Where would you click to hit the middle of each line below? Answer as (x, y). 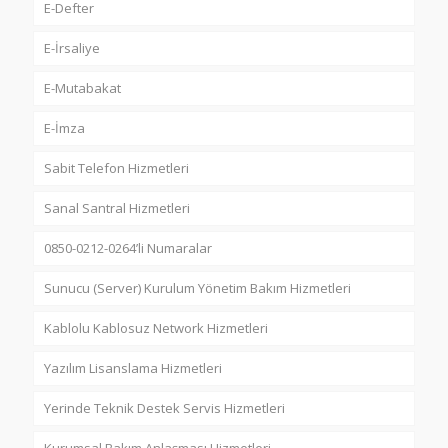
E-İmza (64, 127)
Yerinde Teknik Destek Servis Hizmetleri (164, 407)
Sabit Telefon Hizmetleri (116, 167)
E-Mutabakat (82, 87)
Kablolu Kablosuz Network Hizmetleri (156, 327)
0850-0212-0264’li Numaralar (128, 247)
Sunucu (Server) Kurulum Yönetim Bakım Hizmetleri (197, 287)
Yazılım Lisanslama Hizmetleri (133, 367)
